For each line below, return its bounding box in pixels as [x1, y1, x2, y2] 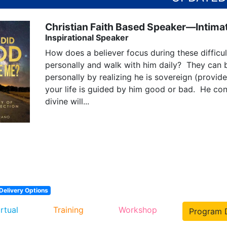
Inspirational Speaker [45, 32, 129, 43]
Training [53, 205, 84, 215]
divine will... [45, 96, 89, 106]
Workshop [119, 205, 157, 215]
